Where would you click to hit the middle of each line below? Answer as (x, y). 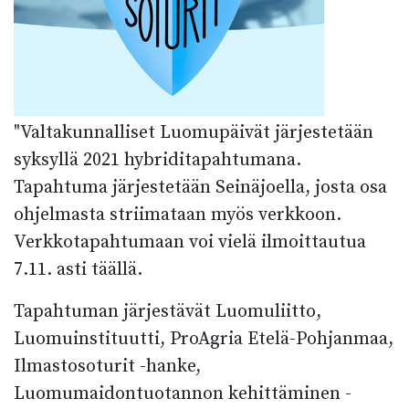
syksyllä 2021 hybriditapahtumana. (157, 160)
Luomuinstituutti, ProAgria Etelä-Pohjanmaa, (204, 339)
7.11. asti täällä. (78, 270)
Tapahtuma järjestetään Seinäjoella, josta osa (200, 188)
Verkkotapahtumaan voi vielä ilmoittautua (190, 242)
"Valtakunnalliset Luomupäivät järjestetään (194, 133)
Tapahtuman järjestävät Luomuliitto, (168, 312)
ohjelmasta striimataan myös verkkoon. (178, 215)
